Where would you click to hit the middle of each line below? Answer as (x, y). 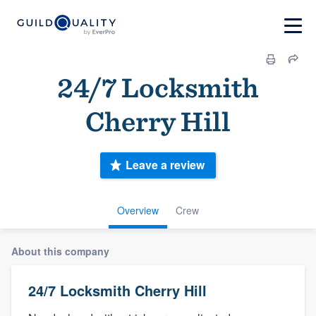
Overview (138, 210)
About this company (60, 251)
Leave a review (165, 165)
